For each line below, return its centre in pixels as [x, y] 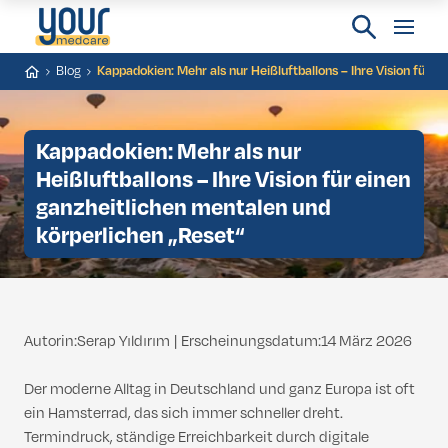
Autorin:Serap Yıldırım [97, 341]
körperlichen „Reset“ [144, 236]
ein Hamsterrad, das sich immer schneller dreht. [183, 413]
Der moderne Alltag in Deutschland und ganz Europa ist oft [219, 389]
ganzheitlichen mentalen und [183, 208]
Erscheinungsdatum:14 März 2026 [296, 341]
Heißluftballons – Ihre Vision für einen [223, 180]
